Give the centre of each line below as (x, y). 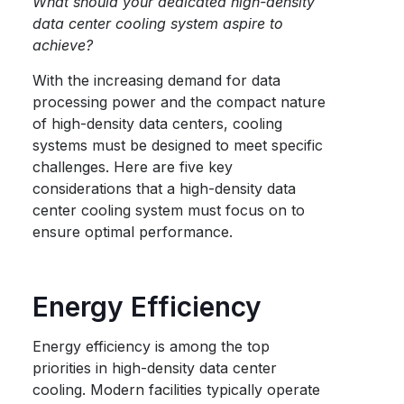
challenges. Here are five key (133, 167)
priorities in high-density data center (155, 368)
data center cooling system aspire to (158, 23)
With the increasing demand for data (157, 80)
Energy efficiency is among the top (151, 346)
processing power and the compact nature (179, 102)
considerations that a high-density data (165, 188)
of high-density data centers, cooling (158, 124)
